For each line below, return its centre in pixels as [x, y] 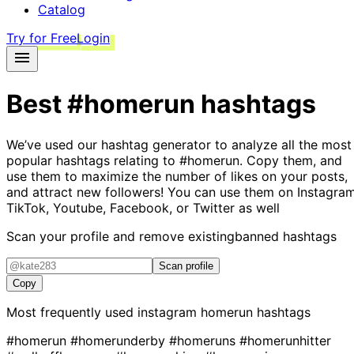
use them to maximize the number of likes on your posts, [177, 176]
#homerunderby [120, 340]
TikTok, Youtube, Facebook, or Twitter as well [143, 207]
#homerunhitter [285, 340]
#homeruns [204, 340]
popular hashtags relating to [93, 160]
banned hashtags [286, 236]
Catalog [62, 9]
